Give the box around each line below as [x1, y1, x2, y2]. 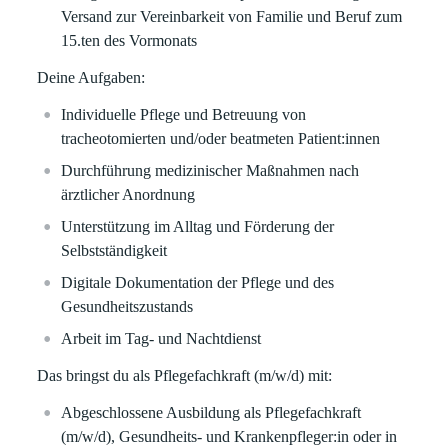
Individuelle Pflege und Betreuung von [61, 106, 307, 123]
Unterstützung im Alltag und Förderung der [61, 218, 335, 235]
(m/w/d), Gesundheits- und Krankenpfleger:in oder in [61, 428, 398, 445]
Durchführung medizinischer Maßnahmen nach [61, 162, 360, 179]
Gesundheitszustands [61, 298, 194, 315]
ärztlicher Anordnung [61, 186, 196, 203]
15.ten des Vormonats [61, 32, 198, 49]
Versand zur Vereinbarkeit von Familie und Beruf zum [61, 8, 403, 25]
